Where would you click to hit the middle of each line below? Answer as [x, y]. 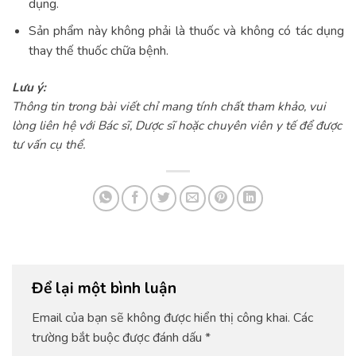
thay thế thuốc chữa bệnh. [98, 51]
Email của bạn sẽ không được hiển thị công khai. [161, 317]
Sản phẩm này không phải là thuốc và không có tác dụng [186, 31]
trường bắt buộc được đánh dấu [118, 337]
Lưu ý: [29, 88]
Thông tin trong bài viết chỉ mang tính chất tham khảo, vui [169, 107]
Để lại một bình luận [106, 289]
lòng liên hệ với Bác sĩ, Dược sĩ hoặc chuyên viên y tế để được [177, 126]
